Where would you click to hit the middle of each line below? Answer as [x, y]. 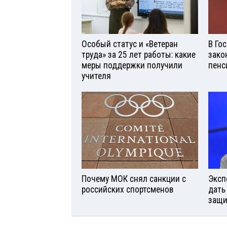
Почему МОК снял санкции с [134, 179]
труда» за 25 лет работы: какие [139, 54]
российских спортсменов [127, 190]
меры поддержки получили [132, 65]
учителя [96, 76]
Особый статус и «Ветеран [130, 44]
